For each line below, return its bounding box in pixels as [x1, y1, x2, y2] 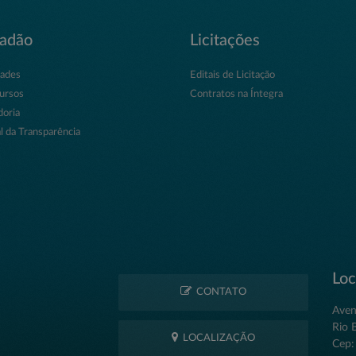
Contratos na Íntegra [190, 88, 283, 99]
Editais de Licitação [190, 69, 275, 80]
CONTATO [192, 287, 247, 298]
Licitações [190, 32, 260, 48]
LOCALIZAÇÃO [178, 333, 256, 344]
